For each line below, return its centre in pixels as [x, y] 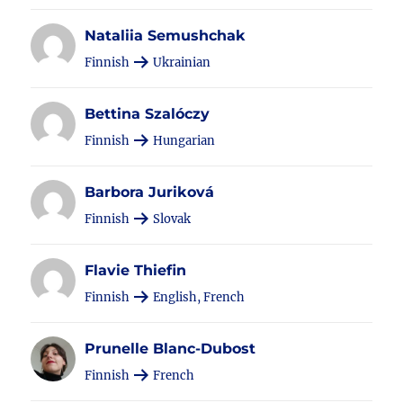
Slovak [171, 219]
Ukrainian [181, 63]
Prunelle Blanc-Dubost [170, 349]
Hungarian [183, 141]
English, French [198, 297]
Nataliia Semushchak [166, 36]
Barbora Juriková [150, 192]
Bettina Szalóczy [148, 114]
